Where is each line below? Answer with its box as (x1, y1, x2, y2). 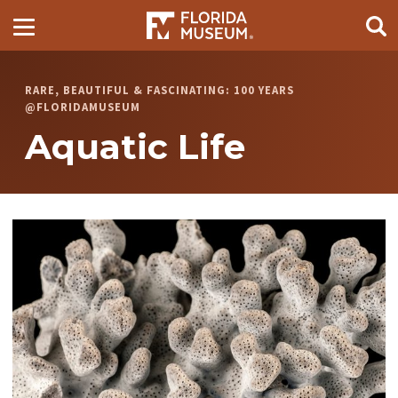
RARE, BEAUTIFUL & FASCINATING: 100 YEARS (25, 83, 295, 98)
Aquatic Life (25, 125, 246, 169)
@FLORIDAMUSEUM (25, 99, 141, 115)
